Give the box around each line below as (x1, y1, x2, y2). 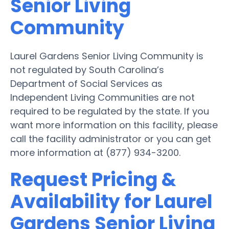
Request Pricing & (10, 166, 176, 193)
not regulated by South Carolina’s (10, 63, 164, 76)
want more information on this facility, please (10, 118, 218, 131)
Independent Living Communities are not (10, 90, 195, 104)
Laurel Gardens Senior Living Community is (10, 49, 203, 62)
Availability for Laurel (10, 188, 213, 215)
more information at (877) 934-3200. (10, 146, 180, 159)
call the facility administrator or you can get (10, 132, 211, 145)
